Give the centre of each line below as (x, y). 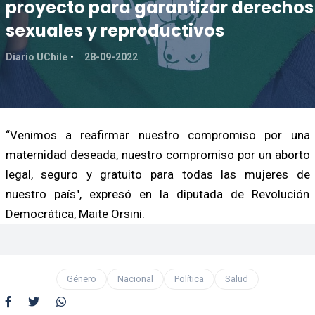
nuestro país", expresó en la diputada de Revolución (157, 194)
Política (189, 278)
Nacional (135, 278)
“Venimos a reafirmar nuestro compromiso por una (157, 135)
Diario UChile (36, 57)
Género (82, 278)
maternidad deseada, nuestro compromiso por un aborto (157, 154)
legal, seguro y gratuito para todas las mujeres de (157, 174)
